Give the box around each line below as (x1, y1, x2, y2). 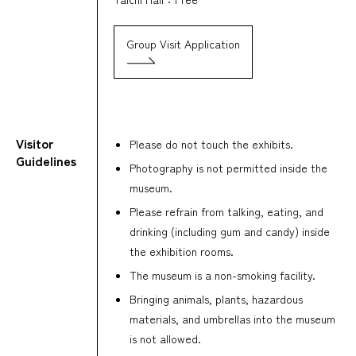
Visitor (16, 133, 54, 153)
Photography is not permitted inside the (130, 159, 327, 176)
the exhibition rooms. (130, 242, 234, 259)
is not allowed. (130, 330, 201, 346)
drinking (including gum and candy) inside (130, 222, 330, 239)
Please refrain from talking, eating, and (130, 203, 323, 219)
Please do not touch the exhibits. (130, 135, 293, 152)
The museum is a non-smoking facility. (130, 266, 315, 283)
